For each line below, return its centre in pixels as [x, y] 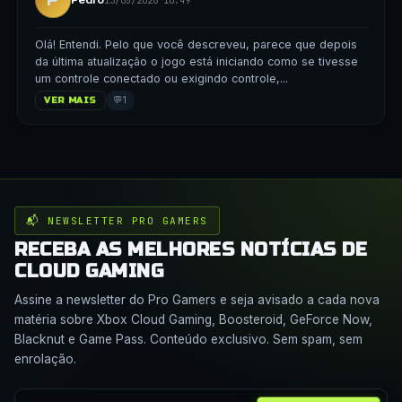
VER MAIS [70, 100]
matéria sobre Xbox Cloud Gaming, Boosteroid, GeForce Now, [193, 319]
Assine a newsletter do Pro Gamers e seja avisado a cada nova [197, 299]
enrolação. [45, 358]
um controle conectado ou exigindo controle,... [161, 79]
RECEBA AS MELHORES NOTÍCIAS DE [191, 250]
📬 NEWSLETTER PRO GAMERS [117, 221]
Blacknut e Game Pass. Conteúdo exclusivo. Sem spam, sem [188, 339]
